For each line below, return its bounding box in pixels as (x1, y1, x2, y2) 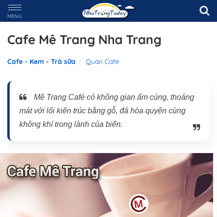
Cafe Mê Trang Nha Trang (7, 31, 161, 47)
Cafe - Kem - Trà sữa (7, 57, 76, 66)
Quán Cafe (86, 57, 119, 66)
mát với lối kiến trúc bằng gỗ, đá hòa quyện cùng (19, 107, 186, 115)
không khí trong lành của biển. (19, 120, 123, 128)
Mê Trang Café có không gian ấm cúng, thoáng (34, 93, 194, 101)
